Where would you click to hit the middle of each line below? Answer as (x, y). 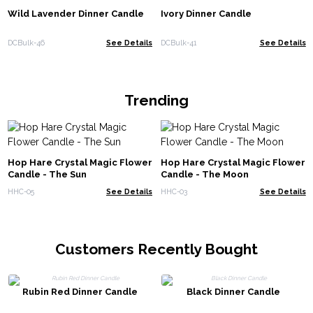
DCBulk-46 (26, 42)
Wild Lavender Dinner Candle (75, 14)
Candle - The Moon (205, 175)
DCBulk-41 (179, 42)
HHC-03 (174, 191)
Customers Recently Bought (156, 249)
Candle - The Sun (47, 175)
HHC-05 (21, 191)
